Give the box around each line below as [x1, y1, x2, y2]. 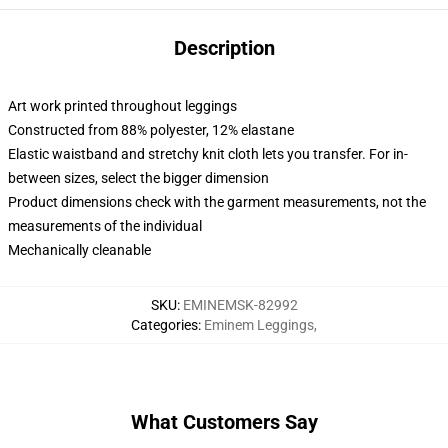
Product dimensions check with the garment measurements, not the [8, 194, 426, 210]
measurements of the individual [8, 218, 202, 234]
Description [173, 36, 275, 60]
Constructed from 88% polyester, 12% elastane [8, 122, 294, 138]
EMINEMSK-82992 [182, 297, 298, 313]
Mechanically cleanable [8, 242, 151, 258]
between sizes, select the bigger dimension [8, 170, 269, 186]
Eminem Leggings [204, 317, 314, 333]
